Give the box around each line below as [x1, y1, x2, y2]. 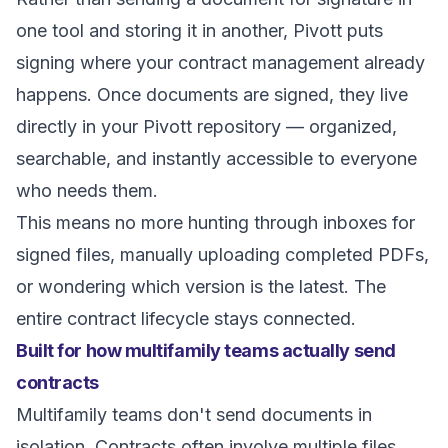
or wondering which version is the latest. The [16, 276, 386, 297]
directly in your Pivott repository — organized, [16, 116, 397, 137]
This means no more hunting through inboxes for [16, 212, 415, 233]
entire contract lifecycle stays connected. [16, 308, 356, 329]
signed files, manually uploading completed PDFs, [16, 244, 429, 265]
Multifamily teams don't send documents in [16, 404, 372, 425]
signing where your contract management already [16, 52, 425, 73]
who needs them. [16, 180, 158, 201]
